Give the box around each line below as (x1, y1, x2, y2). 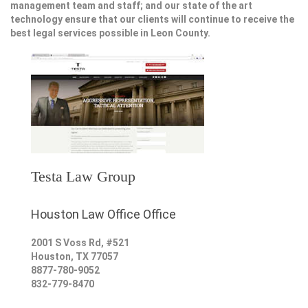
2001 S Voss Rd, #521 (31, 237, 129, 249)
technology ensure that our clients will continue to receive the (10, 14, 294, 25)
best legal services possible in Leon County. (10, 27, 210, 38)
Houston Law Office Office (31, 207, 176, 222)
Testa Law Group (31, 168, 135, 186)
